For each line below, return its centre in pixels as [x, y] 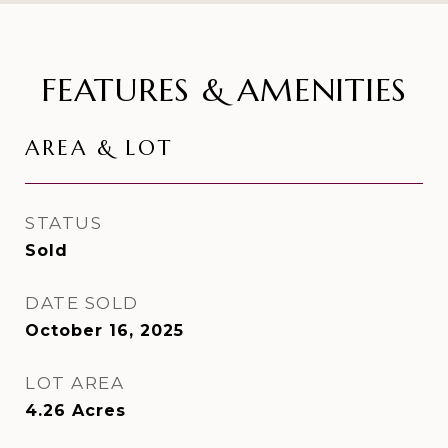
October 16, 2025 [104, 330]
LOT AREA [74, 383]
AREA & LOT [99, 148]
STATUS [63, 223]
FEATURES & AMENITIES [224, 90]
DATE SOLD [82, 303]
